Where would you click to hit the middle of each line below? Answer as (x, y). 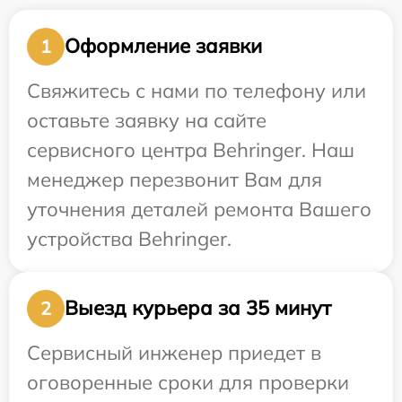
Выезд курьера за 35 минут (198, 308)
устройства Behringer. (129, 238)
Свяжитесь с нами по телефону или (197, 90)
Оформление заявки (163, 46)
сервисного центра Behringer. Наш (191, 149)
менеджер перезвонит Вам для (175, 179)
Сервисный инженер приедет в (174, 352)
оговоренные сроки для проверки (188, 382)
